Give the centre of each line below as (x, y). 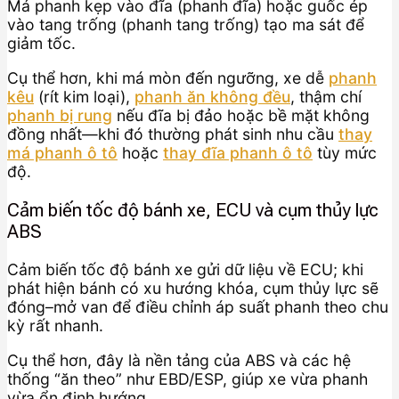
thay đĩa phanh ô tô (238, 153)
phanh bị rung (60, 115)
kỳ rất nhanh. (55, 326)
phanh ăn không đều (212, 97)
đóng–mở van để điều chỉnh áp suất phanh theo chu (198, 307)
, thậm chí (326, 97)
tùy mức (345, 153)
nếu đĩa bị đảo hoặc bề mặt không (241, 115)
